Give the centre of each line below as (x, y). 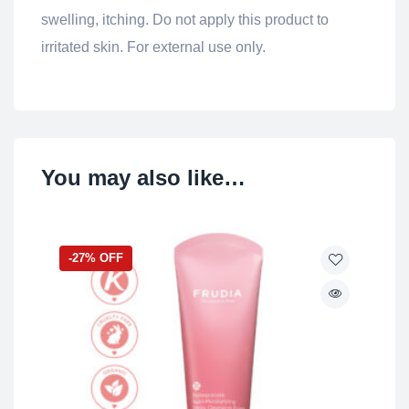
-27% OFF (96, 258)
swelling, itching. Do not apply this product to (185, 20)
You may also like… (143, 178)
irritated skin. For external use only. (153, 47)
